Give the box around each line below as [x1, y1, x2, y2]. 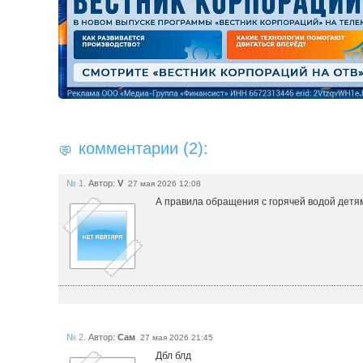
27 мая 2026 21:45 [138, 332, 213, 342]
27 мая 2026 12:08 [126, 178, 201, 188]
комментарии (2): [79, 139, 208, 157]
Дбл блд [156, 349, 191, 361]
